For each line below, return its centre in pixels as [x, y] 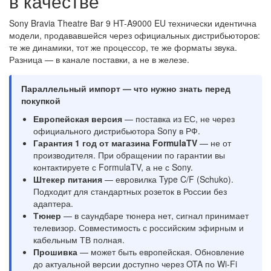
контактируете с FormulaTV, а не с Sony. [113, 167]
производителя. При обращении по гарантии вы [129, 155]
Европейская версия [78, 119]
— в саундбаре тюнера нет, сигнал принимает [155, 216]
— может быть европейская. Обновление [161, 252]
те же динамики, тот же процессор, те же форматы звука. [123, 47]
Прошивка [55, 252]
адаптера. [53, 204]
